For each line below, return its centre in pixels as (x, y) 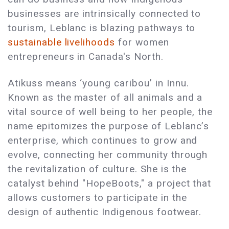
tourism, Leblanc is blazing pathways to (102, 28)
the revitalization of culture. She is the (97, 169)
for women (142, 42)
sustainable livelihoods (62, 42)
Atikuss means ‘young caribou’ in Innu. (98, 83)
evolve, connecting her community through (108, 155)
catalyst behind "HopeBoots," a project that (110, 184)
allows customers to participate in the (97, 198)
